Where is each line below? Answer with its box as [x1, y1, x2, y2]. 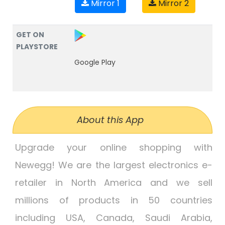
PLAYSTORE [16, 42, 58, 52]
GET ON [16, 30, 44, 40]
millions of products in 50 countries [15, 194, 212, 206]
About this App [76, 114, 144, 126]
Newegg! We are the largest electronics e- [15, 159, 212, 171]
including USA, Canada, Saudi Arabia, [15, 211, 212, 224]
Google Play [74, 57, 116, 67]
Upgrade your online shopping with [15, 141, 212, 154]
